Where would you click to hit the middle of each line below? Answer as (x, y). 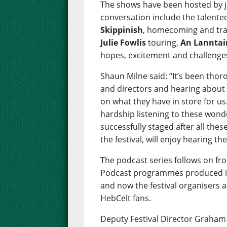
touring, (163, 43)
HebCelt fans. (126, 198)
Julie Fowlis (123, 43)
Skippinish (122, 30)
